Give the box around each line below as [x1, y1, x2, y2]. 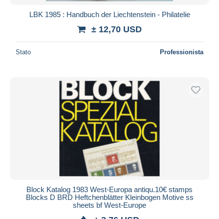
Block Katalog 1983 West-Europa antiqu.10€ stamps [26, 185, 193, 194]
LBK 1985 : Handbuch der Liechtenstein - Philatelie [29, 10, 190, 19]
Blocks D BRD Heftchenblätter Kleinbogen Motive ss [25, 193, 194, 201]
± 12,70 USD [91, 24, 142, 34]
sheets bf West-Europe [73, 200, 146, 209]
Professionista [160, 48, 203, 56]
